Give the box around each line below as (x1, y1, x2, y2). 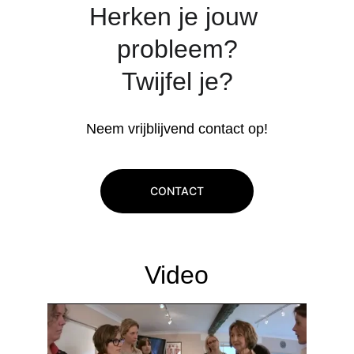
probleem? (116, 35, 238, 63)
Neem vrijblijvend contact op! (86, 121, 268, 137)
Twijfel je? (121, 67, 233, 96)
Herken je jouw (89, 2, 265, 31)
